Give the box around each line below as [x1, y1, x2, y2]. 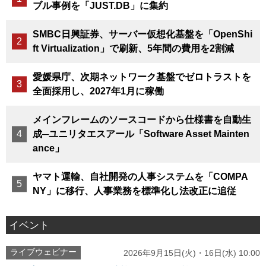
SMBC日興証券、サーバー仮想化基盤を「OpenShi [32, 28, 252, 39]
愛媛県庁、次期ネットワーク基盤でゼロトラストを [32, 71, 251, 82]
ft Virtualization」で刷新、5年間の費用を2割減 [32, 43, 234, 53]
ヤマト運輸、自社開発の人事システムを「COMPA [32, 171, 248, 182]
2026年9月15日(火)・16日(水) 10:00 [123, 249, 260, 258]
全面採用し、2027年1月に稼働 [32, 85, 164, 96]
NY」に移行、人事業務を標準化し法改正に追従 [32, 185, 236, 196]
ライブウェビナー [9, 248, 77, 257]
